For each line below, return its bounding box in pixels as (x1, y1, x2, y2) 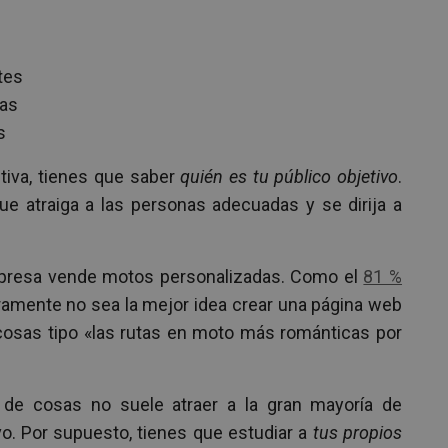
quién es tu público (180, 166, 332, 188)
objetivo (337, 166, 399, 188)
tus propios (312, 422, 403, 444)
